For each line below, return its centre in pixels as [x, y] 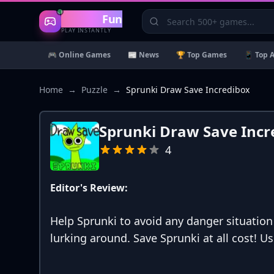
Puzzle [94, 90]
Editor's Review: [89, 188]
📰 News [143, 55]
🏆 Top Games [202, 55]
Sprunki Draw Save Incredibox [188, 90]
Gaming [82, 19]
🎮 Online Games [79, 55]
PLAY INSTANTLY [86, 30]
